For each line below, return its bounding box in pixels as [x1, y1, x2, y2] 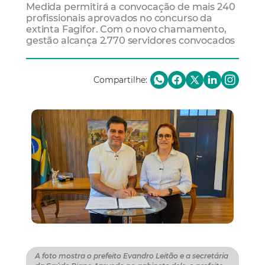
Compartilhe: [93, 75, 147, 86]
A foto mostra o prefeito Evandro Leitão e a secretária [35, 251, 228, 261]
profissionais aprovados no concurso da [26, 12, 212, 24]
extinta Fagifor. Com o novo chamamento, [26, 23, 227, 35]
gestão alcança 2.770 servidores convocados [26, 34, 235, 47]
